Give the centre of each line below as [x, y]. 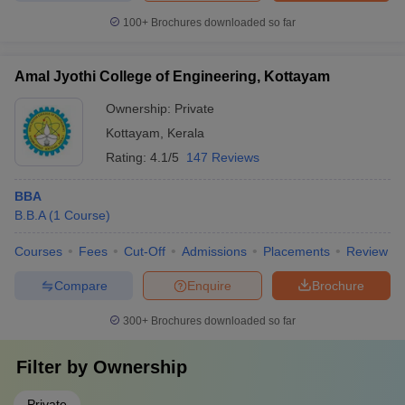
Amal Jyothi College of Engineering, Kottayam [172, 76]
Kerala [186, 133]
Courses [38, 251]
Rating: [128, 157]
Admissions [214, 251]
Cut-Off [145, 251]
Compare [80, 285]
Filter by [55, 367]
